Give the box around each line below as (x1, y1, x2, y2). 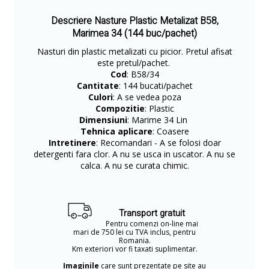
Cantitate (76, 80, 119, 91)
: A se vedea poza (112, 91, 181, 103)
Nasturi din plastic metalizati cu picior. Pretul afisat (37, 46, 232, 57)
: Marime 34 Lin (127, 114, 190, 125)
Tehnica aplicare (80, 125, 153, 137)
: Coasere (152, 125, 189, 137)
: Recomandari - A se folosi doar (95, 137, 221, 148)
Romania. (118, 235, 151, 246)
